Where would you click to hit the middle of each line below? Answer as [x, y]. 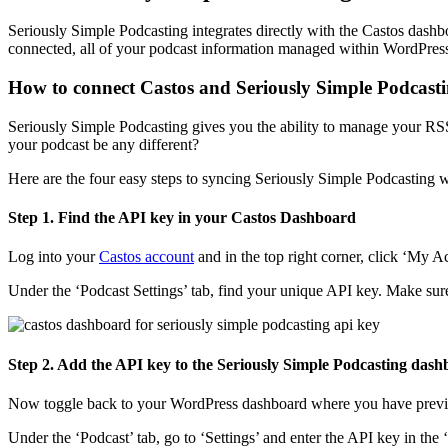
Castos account [146, 257]
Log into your [53, 257]
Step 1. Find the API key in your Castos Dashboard [182, 218]
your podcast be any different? [103, 144]
